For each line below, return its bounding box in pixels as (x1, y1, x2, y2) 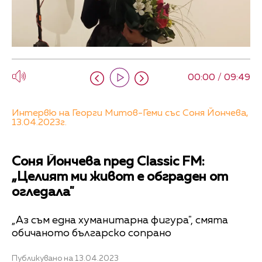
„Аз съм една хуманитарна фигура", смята (12, 215, 228, 226)
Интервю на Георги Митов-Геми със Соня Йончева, (12, 109, 249, 119)
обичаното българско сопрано (12, 227, 171, 239)
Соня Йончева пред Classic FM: (12, 156, 205, 169)
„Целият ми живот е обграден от (12, 171, 228, 184)
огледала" (12, 186, 74, 199)
